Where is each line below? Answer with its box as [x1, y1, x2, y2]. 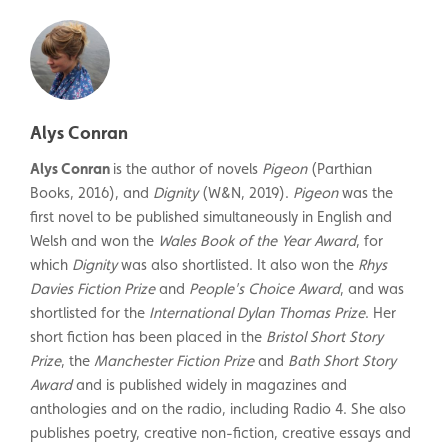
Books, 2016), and [30, 183, 153, 201]
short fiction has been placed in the [30, 327, 266, 345]
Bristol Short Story [266, 327, 383, 345]
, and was [340, 279, 404, 297]
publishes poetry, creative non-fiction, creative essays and [30, 423, 411, 441]
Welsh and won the [30, 231, 158, 249]
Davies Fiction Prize [30, 279, 159, 297]
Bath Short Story [288, 351, 396, 369]
